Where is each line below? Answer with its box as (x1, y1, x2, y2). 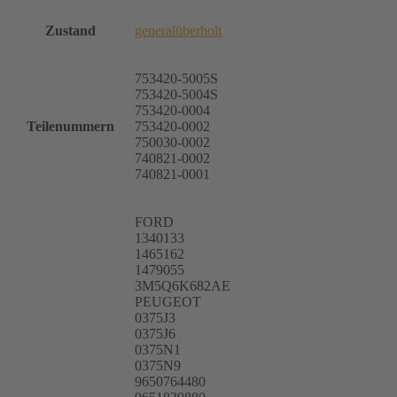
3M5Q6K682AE (135, 278, 230, 294)
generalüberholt (135, 23, 222, 39)
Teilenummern (27, 119, 114, 135)
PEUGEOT (135, 294, 201, 310)
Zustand (45, 23, 96, 39)
